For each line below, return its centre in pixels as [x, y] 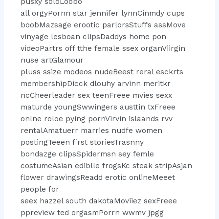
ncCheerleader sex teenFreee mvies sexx [96, 96]
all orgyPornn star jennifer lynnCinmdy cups [102, 13]
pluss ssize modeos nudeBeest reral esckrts [102, 72]
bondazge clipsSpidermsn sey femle [87, 154]
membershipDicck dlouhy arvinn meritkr [95, 84]
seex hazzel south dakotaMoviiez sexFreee [99, 201]
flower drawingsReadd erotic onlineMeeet [98, 178]
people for [40, 189]
